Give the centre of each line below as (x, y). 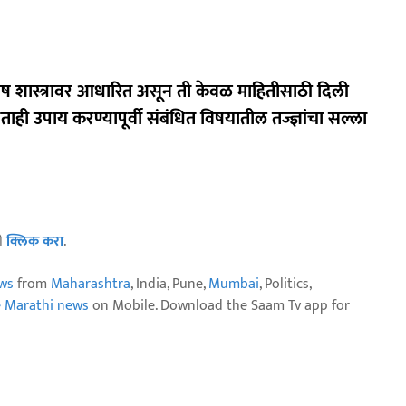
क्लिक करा (35, 242)
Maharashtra (91, 285)
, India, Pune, (169, 285)
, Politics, (285, 285)
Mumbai (234, 285)
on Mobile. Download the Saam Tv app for (219, 306)
